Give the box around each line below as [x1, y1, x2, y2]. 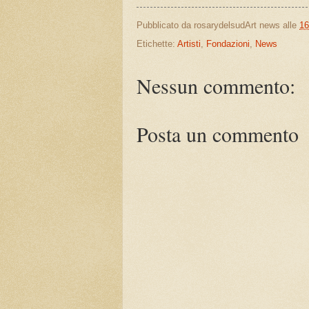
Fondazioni [206, 38, 250, 49]
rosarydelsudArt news [194, 19, 280, 30]
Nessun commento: [137, 71, 295, 99]
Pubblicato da [137, 19, 194, 30]
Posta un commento [137, 119, 299, 148]
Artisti [177, 38, 201, 49]
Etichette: [137, 38, 177, 49]
